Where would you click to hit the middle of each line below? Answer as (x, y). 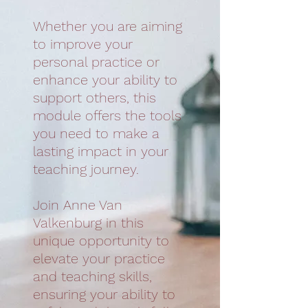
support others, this (95, 98)
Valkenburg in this (88, 223)
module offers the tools (107, 115)
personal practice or (96, 62)
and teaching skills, (92, 276)
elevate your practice (99, 258)
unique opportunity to (101, 241)
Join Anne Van (78, 205)
